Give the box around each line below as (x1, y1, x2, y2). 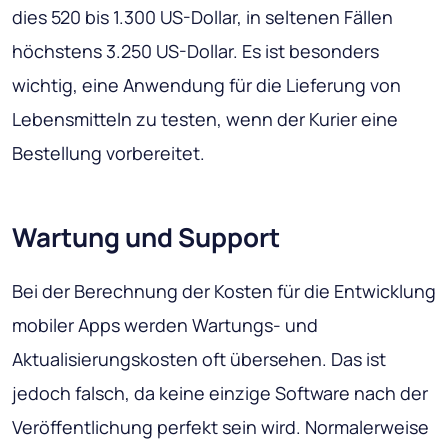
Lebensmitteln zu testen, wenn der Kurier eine (12, 107, 398, 132)
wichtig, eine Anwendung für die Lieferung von (12, 73, 401, 98)
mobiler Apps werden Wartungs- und (12, 313, 318, 338)
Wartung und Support (12, 219, 280, 256)
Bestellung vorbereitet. (12, 141, 205, 166)
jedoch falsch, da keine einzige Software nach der (12, 381, 428, 406)
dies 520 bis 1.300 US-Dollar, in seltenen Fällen (12, 5, 393, 30)
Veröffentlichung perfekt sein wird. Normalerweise (12, 415, 429, 440)
